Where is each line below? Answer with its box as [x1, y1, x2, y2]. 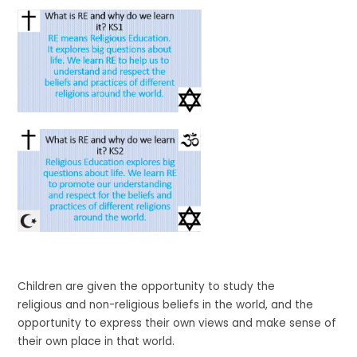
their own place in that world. [18, 334, 178, 350]
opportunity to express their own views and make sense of [18, 316, 337, 331]
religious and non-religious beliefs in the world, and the [18, 297, 314, 313]
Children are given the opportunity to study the [18, 279, 276, 295]
